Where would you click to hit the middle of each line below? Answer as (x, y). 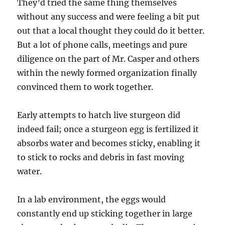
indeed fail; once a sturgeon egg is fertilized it (108, 129)
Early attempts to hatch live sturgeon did (99, 115)
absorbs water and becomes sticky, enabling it (109, 143)
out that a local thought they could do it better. (111, 31)
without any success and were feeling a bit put (109, 17)
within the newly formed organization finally (107, 73)
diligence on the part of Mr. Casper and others (108, 59)
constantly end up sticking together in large (105, 214)
